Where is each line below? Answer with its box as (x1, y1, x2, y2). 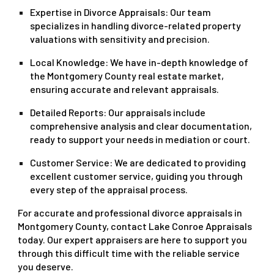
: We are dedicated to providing (109, 157, 246, 168)
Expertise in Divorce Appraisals (30, 6, 166, 18)
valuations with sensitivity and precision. (30, 33, 210, 45)
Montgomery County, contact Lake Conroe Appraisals (18, 220, 253, 232)
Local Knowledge (30, 56, 106, 68)
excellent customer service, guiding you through (30, 170, 243, 182)
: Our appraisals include (103, 106, 206, 118)
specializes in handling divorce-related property (30, 20, 242, 31)
